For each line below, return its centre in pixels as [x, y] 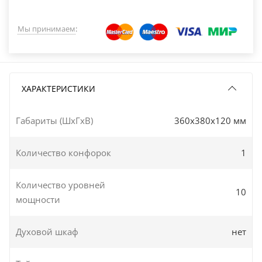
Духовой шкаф [47, 231]
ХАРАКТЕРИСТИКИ [58, 88]
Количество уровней [61, 185]
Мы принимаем [46, 28]
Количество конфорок [63, 152]
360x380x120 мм [210, 120]
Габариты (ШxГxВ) [54, 120]
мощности [38, 199]
